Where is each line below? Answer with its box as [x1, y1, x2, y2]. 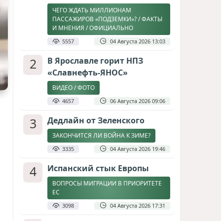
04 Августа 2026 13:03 [110, 37, 165, 45]
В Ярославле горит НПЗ [47, 55, 143, 66]
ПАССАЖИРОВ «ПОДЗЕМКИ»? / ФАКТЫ [52, 15, 162, 23]
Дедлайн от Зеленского [47, 115, 145, 126]
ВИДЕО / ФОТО [52, 83, 95, 92]
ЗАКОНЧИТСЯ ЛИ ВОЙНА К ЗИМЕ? [52, 131, 150, 140]
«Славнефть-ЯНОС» [47, 67, 128, 78]
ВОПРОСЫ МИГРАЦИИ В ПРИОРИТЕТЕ [52, 179, 162, 187]
